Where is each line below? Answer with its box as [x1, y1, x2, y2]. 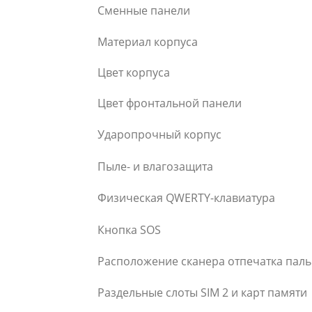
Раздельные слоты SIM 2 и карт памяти [97, 284, 307, 300]
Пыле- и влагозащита [97, 158, 213, 174]
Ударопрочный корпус [97, 126, 221, 142]
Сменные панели [97, 3, 190, 19]
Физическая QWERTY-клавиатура [97, 190, 275, 206]
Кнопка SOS [97, 222, 161, 238]
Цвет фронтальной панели [97, 95, 242, 111]
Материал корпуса [97, 34, 198, 50]
